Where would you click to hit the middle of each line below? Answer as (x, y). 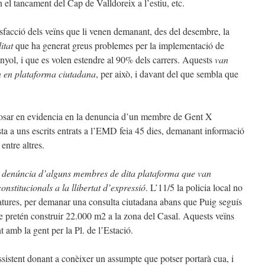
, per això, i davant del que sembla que (167, 74)
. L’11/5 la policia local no (194, 187)
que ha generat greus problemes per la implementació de (119, 45)
